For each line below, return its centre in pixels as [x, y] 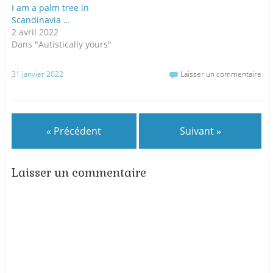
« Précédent [74, 131]
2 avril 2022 [35, 32]
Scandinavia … [41, 20]
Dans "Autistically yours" [61, 44]
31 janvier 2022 [37, 74]
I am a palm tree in [50, 8]
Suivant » [200, 131]
